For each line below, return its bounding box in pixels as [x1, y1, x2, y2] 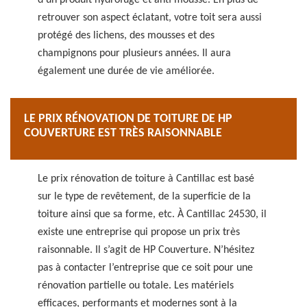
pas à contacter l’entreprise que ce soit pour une [38, 262, 253, 273]
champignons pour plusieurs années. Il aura [38, 48, 231, 59]
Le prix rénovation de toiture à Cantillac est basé [38, 173, 254, 184]
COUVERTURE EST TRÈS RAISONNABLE [24, 127, 222, 140]
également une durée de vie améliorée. [38, 66, 214, 77]
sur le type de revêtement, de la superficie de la [38, 191, 251, 202]
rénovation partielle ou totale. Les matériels [38, 280, 234, 291]
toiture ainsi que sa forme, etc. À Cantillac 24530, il [38, 209, 267, 220]
